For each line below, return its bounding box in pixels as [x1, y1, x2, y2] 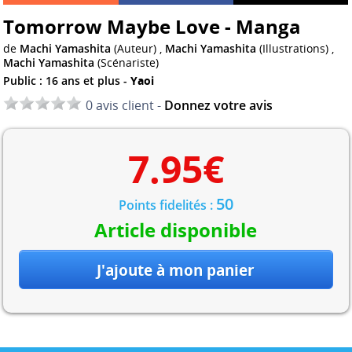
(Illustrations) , [256, 41, 335, 57]
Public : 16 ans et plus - [3, 73, 131, 89]
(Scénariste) [94, 55, 159, 71]
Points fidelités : [118, 196, 216, 214]
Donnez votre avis [164, 97, 273, 115]
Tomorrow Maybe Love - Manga [3, 13, 302, 39]
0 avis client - [86, 97, 165, 115]
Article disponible [94, 217, 258, 244]
